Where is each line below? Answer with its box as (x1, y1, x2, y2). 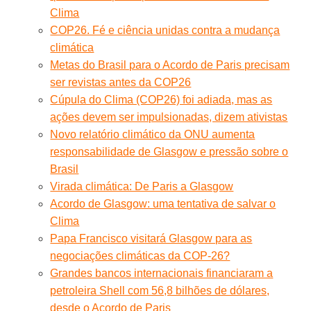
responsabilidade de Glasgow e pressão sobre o (50, 145, 289, 158)
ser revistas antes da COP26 (50, 76, 192, 88)
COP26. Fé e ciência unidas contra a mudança (50, 24, 280, 36)
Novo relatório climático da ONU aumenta (50, 128, 255, 140)
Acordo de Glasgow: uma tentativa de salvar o (50, 197, 276, 210)
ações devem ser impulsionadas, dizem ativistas (50, 110, 288, 123)
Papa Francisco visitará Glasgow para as (50, 232, 253, 244)
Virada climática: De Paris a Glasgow (50, 180, 234, 192)
